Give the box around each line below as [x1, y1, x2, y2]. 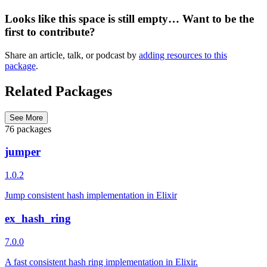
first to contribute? [5, 26, 95, 39]
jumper [5, 145, 41, 159]
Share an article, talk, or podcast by [5, 49, 139, 60]
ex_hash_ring [5, 212, 71, 225]
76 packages [5, 123, 51, 134]
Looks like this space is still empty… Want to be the [5, 13, 254, 26]
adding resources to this [139, 49, 227, 60]
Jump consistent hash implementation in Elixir [5, 190, 177, 201]
